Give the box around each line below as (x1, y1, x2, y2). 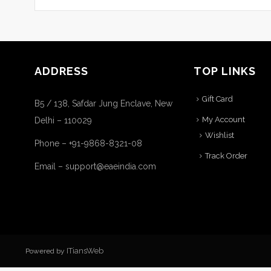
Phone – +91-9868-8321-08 (34, 139, 142, 148)
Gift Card (202, 94, 233, 103)
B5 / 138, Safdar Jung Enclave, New (34, 99, 172, 108)
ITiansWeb (67, 246, 103, 255)
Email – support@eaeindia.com (34, 162, 156, 171)
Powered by (25, 247, 67, 255)
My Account (202, 115, 245, 124)
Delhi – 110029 (34, 116, 92, 125)
